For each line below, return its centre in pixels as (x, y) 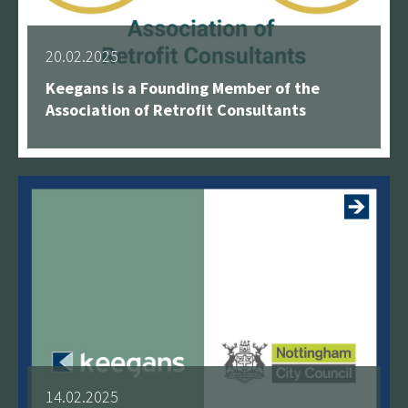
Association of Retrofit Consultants (176, 109)
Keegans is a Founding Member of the (183, 87)
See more (294, 148)
